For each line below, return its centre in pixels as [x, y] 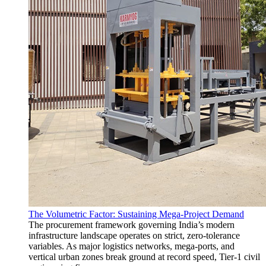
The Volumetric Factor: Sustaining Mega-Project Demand [136, 214]
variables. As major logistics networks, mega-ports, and [132, 246]
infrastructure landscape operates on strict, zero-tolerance [134, 236]
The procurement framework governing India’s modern [132, 225]
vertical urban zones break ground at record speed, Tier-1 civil [144, 257]
